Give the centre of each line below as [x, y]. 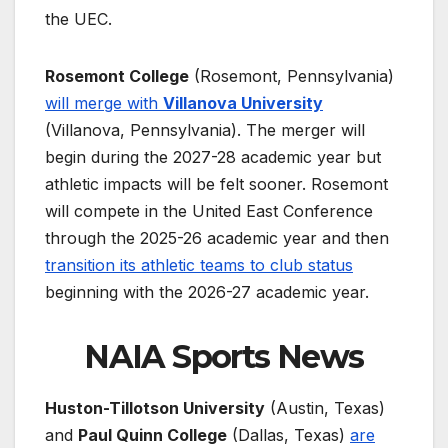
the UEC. [78, 19]
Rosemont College [117, 76]
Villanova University [243, 103]
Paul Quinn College [152, 435]
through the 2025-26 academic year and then [217, 238]
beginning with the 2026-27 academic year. [207, 292]
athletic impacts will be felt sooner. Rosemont [216, 184]
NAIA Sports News [224, 357]
